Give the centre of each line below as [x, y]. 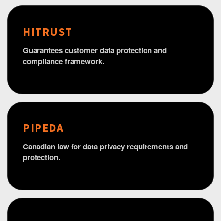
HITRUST [48, 32]
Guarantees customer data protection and [95, 51]
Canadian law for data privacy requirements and [105, 147]
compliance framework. [63, 61]
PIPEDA [43, 128]
